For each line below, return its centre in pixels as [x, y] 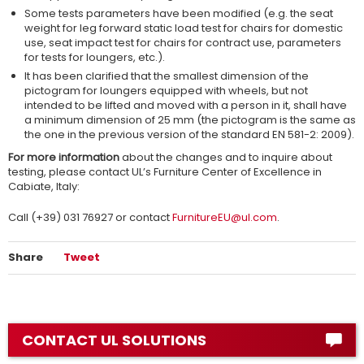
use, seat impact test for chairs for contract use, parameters [183, 43]
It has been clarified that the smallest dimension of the [167, 76]
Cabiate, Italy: [44, 186]
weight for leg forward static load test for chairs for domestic [184, 28]
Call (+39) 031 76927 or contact [90, 217]
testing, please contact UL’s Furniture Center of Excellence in [165, 172]
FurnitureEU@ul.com [225, 217]
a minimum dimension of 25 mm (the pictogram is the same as [190, 120]
